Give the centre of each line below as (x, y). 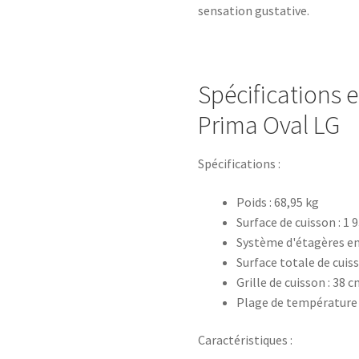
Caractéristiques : (246, 340)
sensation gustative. (254, 10)
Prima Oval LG (269, 125)
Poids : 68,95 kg (278, 202)
